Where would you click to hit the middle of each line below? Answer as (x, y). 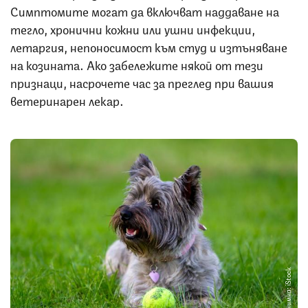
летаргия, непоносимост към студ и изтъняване (149, 46)
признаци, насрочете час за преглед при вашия (142, 81)
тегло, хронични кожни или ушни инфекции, (133, 28)
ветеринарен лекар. (67, 99)
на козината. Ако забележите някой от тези (137, 64)
